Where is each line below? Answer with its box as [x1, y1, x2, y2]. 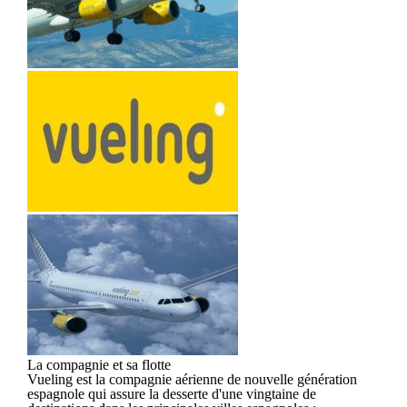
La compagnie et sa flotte [27, 356, 171, 372]
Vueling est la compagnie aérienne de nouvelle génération [27, 371, 357, 387]
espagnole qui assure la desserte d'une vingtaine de [27, 385, 316, 402]
